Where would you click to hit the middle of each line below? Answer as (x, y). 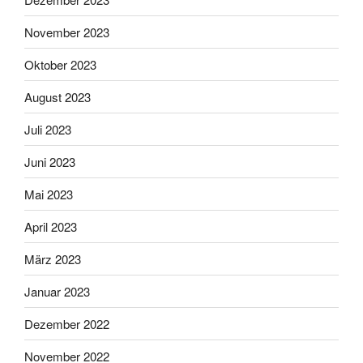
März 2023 (53, 258)
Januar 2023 (57, 291)
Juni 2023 (50, 161)
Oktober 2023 (60, 64)
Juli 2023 (48, 129)
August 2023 (58, 96)
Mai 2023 (49, 194)
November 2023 (67, 32)
